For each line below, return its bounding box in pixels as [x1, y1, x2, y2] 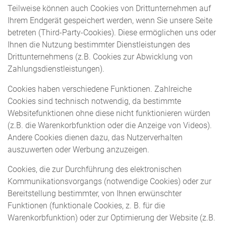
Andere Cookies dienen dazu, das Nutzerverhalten [8, 133, 183, 142]
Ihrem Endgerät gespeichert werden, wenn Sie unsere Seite [8, 16, 212, 26]
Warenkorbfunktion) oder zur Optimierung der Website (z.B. [8, 213, 215, 223]
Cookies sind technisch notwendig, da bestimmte [8, 96, 181, 106]
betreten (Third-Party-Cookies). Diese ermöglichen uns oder [8, 28, 216, 38]
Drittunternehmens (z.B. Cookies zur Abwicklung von [8, 52, 193, 62]
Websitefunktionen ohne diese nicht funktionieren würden [8, 108, 210, 118]
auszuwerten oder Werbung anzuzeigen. [8, 145, 149, 154]
